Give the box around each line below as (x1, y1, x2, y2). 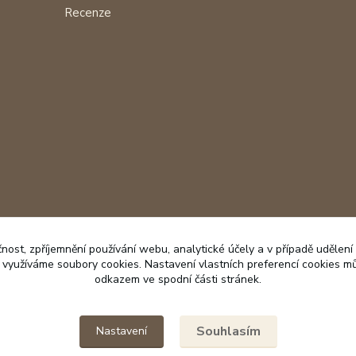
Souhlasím (195, 323, 261, 340)
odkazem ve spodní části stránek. (95, 272, 261, 287)
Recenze (64, 5, 112, 21)
